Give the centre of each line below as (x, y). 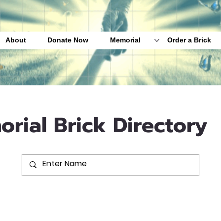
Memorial (126, 40)
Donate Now (68, 40)
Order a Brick (189, 40)
